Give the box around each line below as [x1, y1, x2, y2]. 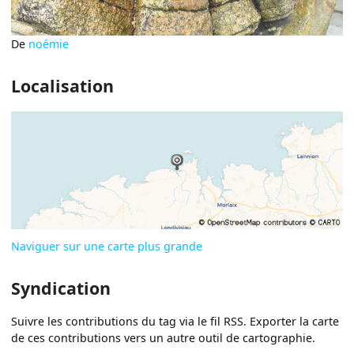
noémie [28, 36, 70, 52]
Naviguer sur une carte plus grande [11, 239, 203, 254]
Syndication [11, 277, 111, 300]
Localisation [11, 74, 115, 98]
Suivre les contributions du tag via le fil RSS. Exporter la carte [11, 314, 340, 330]
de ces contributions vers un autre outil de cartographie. [11, 330, 316, 346]
